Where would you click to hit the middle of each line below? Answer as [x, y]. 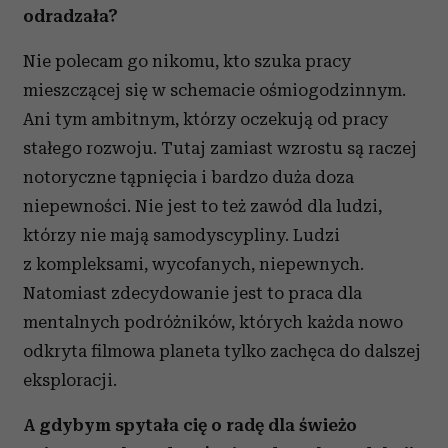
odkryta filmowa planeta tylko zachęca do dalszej [222, 351]
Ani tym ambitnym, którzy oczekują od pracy [205, 119]
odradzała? [70, 16]
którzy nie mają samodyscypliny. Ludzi [181, 235]
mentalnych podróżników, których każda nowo [213, 322]
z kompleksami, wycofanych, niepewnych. [193, 264]
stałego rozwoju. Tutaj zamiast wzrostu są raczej [220, 148]
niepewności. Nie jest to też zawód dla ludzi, [202, 206]
